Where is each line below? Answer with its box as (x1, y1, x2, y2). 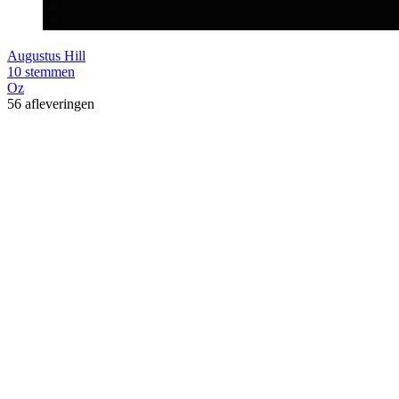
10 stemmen (7, 63, 75, 79)
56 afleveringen (7, 95, 94, 111)
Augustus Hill (7, 47, 85, 63)
